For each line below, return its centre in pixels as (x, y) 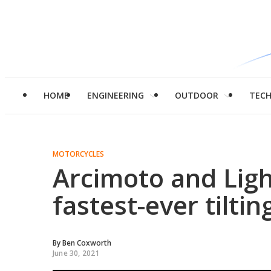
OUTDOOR (197, 95)
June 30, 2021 (76, 253)
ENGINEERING (116, 95)
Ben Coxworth (87, 243)
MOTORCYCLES (78, 154)
